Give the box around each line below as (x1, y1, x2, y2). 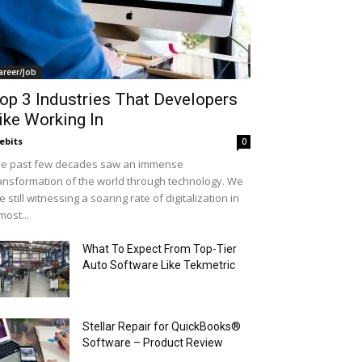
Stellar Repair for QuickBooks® (82, 320, 241, 333)
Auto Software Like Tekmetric (82, 259, 235, 271)
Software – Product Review (82, 336, 223, 349)
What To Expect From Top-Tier (82, 242, 237, 255)
